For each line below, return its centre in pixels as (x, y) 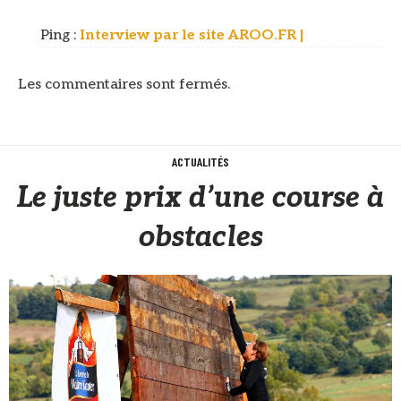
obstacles (200, 238)
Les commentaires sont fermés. (124, 85)
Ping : (60, 36)
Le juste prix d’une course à (200, 198)
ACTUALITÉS (200, 162)
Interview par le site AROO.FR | (192, 36)
